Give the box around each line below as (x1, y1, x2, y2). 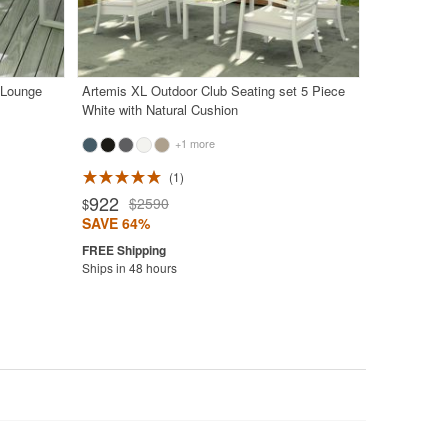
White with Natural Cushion (81, 100, 238, 120)
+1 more (171, 135, 215, 152)
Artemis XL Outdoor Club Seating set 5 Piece (81, 81, 345, 101)
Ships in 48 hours (81, 259, 177, 277)
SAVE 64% (81, 213, 150, 234)
